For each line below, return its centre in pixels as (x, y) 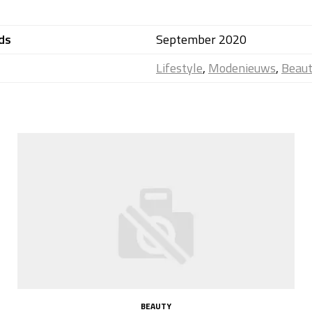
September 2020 (201, 39)
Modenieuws (242, 68)
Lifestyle (179, 68)
